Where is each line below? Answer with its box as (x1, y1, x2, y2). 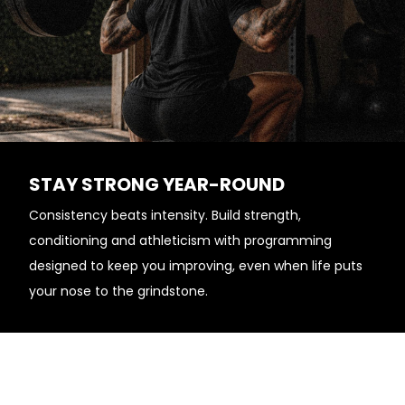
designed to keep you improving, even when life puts (29, 257, 363, 275)
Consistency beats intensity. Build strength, (29, 206, 301, 224)
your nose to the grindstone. (29, 282, 208, 300)
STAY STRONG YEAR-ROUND (29, 172, 285, 197)
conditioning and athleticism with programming (29, 231, 332, 250)
